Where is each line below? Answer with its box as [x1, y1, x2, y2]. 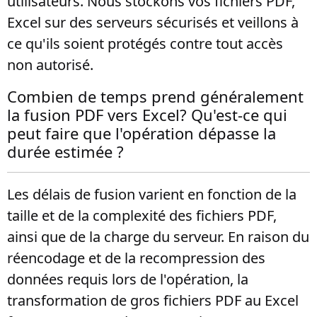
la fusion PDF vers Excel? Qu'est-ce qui [7, 104, 287, 125]
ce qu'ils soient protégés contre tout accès [7, 34, 283, 53]
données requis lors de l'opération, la [7, 270, 248, 289]
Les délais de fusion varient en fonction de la [7, 185, 296, 204]
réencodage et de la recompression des [7, 248, 265, 267]
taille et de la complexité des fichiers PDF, [7, 206, 277, 225]
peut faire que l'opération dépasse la [7, 122, 276, 144]
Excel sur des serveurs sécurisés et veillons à [7, 13, 299, 32]
